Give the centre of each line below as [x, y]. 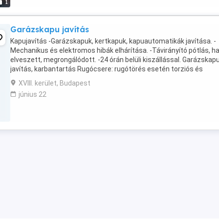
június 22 [33, 94]
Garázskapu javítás [50, 29]
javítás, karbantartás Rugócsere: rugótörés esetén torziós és [107, 69]
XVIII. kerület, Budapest [55, 83]
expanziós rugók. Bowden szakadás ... [69, 78]
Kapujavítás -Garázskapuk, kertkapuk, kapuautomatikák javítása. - [113, 41]
